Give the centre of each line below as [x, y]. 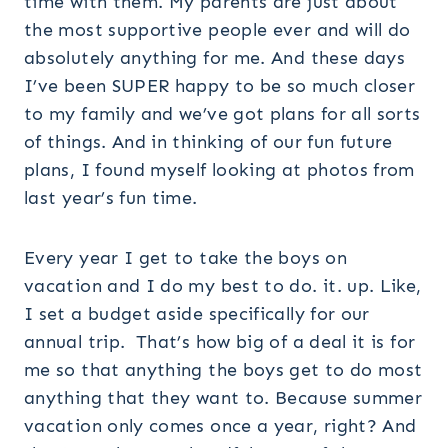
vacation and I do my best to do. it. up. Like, [223, 285]
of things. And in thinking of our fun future [208, 141]
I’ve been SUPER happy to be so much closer [220, 85]
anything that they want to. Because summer [223, 397]
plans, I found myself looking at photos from [219, 169]
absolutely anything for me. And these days [215, 57]
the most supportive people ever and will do [217, 29]
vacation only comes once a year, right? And [220, 425]
